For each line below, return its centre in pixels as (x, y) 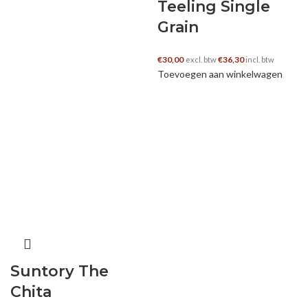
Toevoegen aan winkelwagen (220, 74)
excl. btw (202, 60)
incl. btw (259, 60)
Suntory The (59, 271)
